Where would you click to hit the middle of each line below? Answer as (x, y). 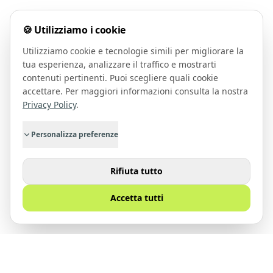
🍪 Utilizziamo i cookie (74, 30)
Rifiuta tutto (136, 171)
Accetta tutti (136, 198)
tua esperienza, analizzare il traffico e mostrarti (119, 64)
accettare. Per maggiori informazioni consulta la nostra (135, 91)
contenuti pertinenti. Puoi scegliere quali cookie (120, 78)
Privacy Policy (49, 105)
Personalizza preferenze (75, 134)
